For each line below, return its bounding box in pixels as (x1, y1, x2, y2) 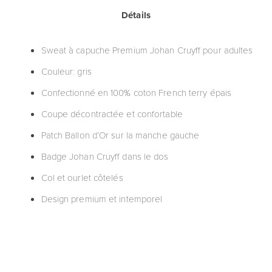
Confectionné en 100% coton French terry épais (41, 86, 232, 98)
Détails (121, 8, 151, 22)
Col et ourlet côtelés (41, 171, 123, 183)
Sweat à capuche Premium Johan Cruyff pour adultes (41, 44, 253, 56)
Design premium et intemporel (41, 192, 163, 205)
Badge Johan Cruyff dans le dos (41, 150, 169, 162)
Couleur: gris (41, 65, 92, 77)
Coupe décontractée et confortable (41, 107, 183, 120)
